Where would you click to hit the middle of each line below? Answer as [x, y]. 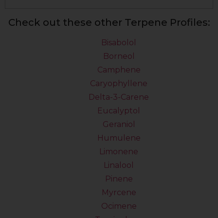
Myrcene [119, 192]
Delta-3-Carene [119, 97]
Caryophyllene [119, 83]
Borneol [119, 56]
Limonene [119, 151]
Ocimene [119, 206]
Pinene [119, 179]
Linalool [119, 165]
